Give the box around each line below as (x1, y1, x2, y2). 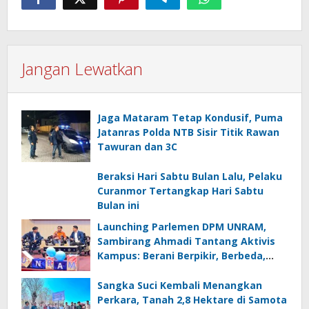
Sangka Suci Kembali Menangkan (97, 279, 262, 292)
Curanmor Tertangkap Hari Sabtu (97, 184, 263, 198)
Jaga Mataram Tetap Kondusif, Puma (97, 111, 283, 125)
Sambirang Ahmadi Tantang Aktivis (97, 235, 275, 248)
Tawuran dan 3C (97, 140, 177, 154)
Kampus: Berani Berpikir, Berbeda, (97, 249, 266, 263)
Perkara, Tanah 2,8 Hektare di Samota (97, 293, 287, 307)
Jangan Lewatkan (21, 57, 143, 81)
